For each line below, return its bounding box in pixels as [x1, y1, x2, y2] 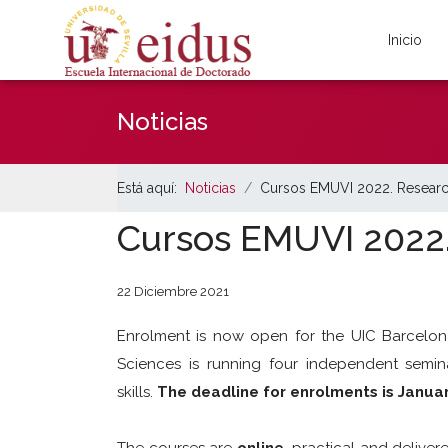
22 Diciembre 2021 [117, 284, 229, 299]
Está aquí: [117, 180, 185, 196]
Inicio [387, 32, 422, 48]
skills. [117, 383, 157, 401]
